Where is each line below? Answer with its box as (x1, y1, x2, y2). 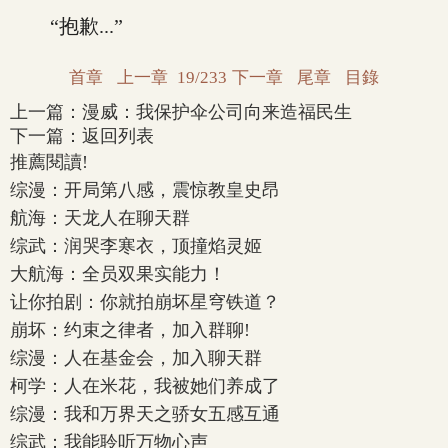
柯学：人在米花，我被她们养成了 (10, 376, 280, 396)
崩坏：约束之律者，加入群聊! (10, 320, 250, 340)
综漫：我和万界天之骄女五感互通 (10, 404, 280, 424)
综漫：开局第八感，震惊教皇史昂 (10, 180, 280, 200)
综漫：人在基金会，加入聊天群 (10, 348, 262, 368)
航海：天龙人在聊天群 (10, 208, 190, 228)
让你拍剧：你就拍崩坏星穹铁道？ (10, 292, 280, 312)
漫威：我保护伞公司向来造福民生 (82, 102, 352, 122)
